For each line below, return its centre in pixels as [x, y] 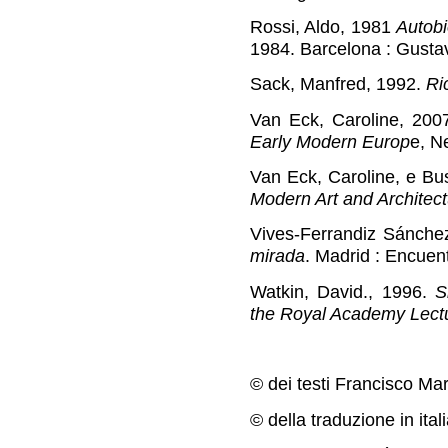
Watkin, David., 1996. [343, 291]
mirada [277, 256]
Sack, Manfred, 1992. [338, 84]
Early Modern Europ [330, 141]
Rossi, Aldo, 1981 [323, 26]
